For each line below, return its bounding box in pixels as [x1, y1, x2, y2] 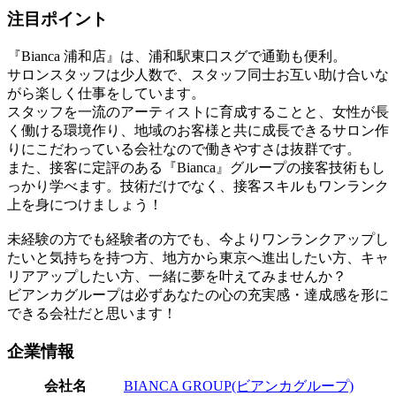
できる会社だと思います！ [7, 305, 177, 321]
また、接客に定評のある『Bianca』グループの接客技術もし [7, 159, 385, 175]
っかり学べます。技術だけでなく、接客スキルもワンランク [7, 178, 389, 194]
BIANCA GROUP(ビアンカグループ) [124, 377, 354, 393]
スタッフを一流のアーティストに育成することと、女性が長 [7, 103, 389, 119]
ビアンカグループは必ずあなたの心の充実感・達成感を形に [7, 286, 389, 302]
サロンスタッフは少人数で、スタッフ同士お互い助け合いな [7, 66, 389, 82]
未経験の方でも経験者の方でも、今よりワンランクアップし [7, 231, 389, 247]
